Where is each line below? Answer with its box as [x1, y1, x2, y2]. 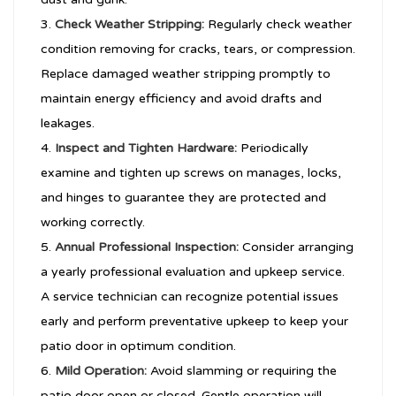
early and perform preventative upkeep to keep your [41, 314, 348, 330]
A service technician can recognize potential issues [41, 289, 339, 305]
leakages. [41, 116, 95, 132]
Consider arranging [239, 240, 354, 255]
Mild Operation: [55, 363, 147, 379]
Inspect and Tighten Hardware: [55, 141, 237, 156]
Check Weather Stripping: [55, 17, 204, 33]
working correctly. [41, 215, 145, 231]
